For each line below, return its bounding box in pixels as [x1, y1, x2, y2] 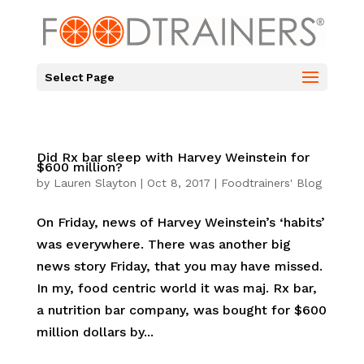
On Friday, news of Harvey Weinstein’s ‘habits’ [36, 214, 325, 230]
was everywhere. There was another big [36, 236, 291, 252]
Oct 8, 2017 [146, 176, 210, 189]
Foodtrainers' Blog [220, 176, 322, 189]
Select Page [44, 71, 115, 84]
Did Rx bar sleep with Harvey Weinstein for [36, 149, 310, 165]
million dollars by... [36, 324, 154, 340]
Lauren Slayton [53, 176, 136, 189]
